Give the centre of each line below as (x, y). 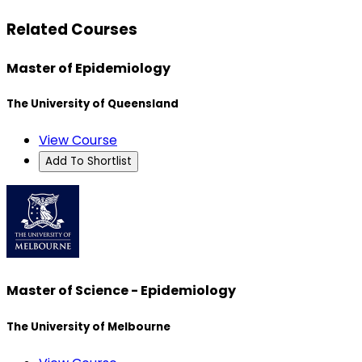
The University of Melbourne (88, 326)
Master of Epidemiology (88, 68)
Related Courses (72, 29)
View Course (78, 141)
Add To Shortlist (88, 162)
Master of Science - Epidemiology (121, 291)
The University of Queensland (93, 103)
